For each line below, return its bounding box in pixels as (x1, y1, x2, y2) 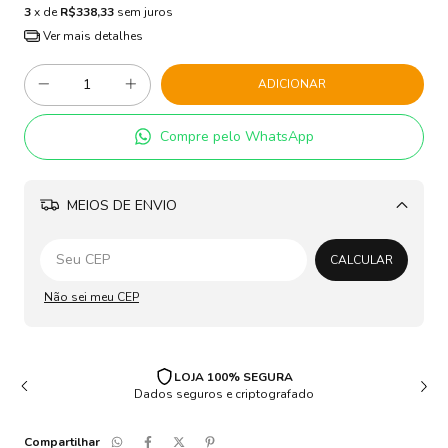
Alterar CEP (322, 232, 385, 249)
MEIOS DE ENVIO (62, 196, 177, 216)
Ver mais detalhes (39, 28, 143, 45)
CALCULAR (330, 252, 393, 269)
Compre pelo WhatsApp (160, 127, 315, 147)
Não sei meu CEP (44, 289, 139, 306)
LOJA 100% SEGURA (174, 368, 294, 385)
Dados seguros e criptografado (134, 386, 314, 403)
